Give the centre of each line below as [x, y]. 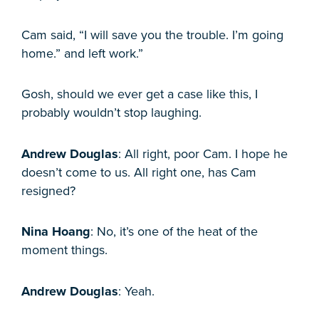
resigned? [48, 190]
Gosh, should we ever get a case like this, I [140, 94]
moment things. [64, 250]
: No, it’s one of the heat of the [174, 232]
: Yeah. [136, 291]
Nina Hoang [56, 232]
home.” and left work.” [82, 53]
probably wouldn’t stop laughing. [111, 113]
